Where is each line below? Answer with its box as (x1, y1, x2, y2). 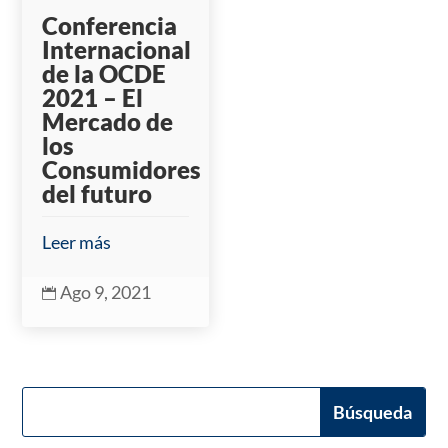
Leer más (42, 230, 112, 253)
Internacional (42, 34, 192, 64)
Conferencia (42, 10, 178, 40)
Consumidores (42, 154, 202, 184)
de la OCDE (42, 58, 167, 88)
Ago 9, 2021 (60, 280, 152, 303)
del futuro (42, 178, 153, 208)
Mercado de (42, 106, 174, 136)
